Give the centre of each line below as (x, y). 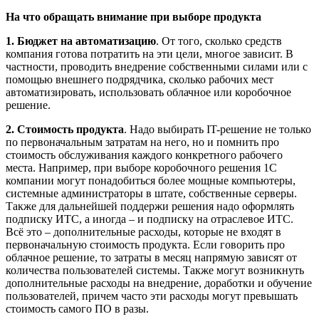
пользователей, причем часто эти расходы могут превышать (152, 296)
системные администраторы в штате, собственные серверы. (151, 193)
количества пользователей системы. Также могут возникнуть (155, 270)
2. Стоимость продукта (65, 129)
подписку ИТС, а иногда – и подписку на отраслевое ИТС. (150, 219)
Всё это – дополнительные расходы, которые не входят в (143, 232)
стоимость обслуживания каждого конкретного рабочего (144, 155)
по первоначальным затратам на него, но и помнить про (142, 142)
